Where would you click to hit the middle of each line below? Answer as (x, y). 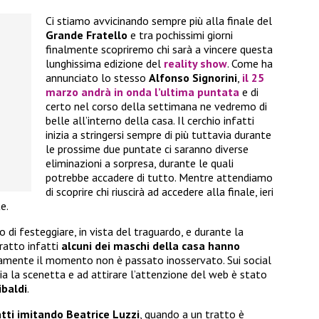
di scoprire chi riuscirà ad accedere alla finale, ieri (159, 192)
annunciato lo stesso (97, 78)
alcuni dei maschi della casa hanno (151, 246)
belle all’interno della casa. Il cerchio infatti (150, 121)
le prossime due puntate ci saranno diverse (147, 149)
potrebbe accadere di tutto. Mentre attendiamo (159, 178)
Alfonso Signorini (193, 78)
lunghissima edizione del (105, 64)
